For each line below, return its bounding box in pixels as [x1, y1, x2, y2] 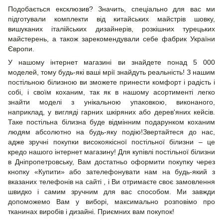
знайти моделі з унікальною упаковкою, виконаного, [8, 98, 215, 107]
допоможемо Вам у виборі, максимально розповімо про [8, 198, 215, 206]
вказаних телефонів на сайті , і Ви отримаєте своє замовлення [8, 178, 215, 186]
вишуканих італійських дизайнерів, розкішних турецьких [8, 25, 215, 33]
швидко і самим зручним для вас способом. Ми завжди [8, 188, 215, 196]
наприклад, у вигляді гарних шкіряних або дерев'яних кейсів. [8, 108, 215, 116]
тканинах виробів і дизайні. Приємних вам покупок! [8, 208, 174, 216]
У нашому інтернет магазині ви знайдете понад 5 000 [8, 58, 215, 67]
